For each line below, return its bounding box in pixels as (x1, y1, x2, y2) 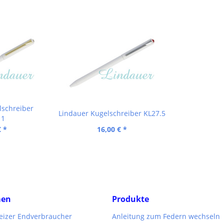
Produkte (112, 193, 149, 204)
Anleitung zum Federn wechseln (112, 211, 220, 221)
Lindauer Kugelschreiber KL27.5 (58, 108, 165, 118)
